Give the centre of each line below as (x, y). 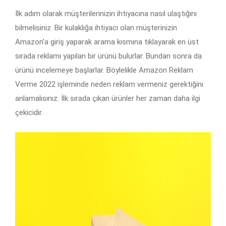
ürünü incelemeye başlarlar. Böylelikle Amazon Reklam (104, 70)
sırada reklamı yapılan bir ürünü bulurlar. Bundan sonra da (108, 56)
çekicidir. (29, 113)
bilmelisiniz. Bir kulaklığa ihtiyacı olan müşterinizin (96, 28)
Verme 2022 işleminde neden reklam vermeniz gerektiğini (109, 84)
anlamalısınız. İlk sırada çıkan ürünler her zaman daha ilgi (108, 99)
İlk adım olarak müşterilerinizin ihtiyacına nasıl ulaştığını (106, 14)
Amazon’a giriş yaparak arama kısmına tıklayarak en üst (107, 42)
